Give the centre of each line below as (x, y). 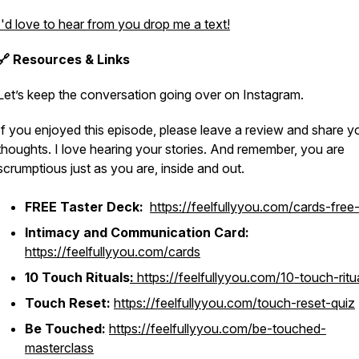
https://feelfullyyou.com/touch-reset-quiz (234, 303)
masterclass (59, 348)
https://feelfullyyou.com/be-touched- (218, 329)
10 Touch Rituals (77, 277)
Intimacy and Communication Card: (137, 232)
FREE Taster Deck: (86, 207)
